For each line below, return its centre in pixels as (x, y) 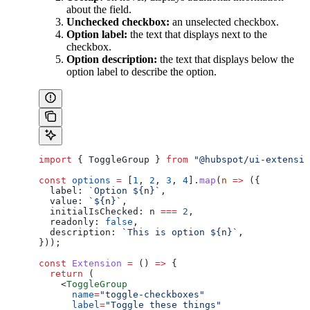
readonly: (69, 221)
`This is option (163, 232)
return (61, 273)
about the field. (99, 9)
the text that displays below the (226, 59)
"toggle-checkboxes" (152, 294)
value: (61, 201)
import (55, 159)
